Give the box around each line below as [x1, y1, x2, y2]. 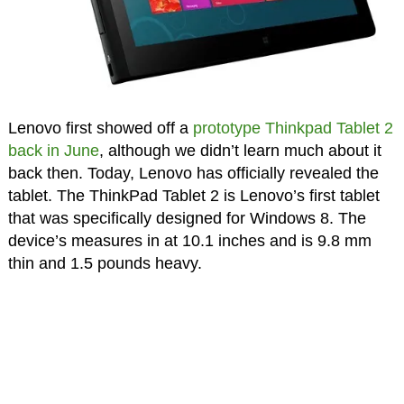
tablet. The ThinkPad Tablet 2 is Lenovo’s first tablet [7, 186, 380, 205]
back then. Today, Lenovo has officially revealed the [7, 163, 379, 182]
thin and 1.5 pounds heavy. [7, 253, 202, 272]
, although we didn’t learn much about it [98, 141, 381, 160]
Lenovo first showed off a [7, 118, 193, 137]
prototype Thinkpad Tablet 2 [192, 118, 393, 137]
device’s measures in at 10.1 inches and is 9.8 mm [7, 231, 372, 250]
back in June [7, 141, 99, 160]
